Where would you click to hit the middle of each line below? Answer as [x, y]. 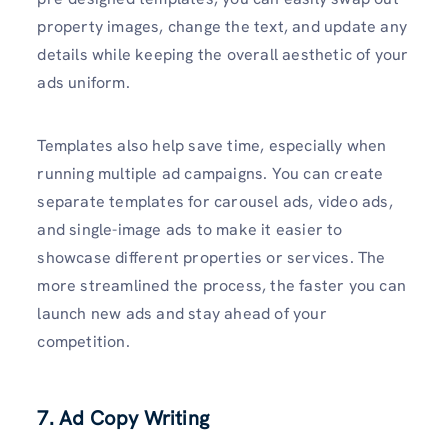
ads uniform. [83, 82]
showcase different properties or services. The [211, 257]
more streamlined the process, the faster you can [221, 285]
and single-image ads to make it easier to [190, 229]
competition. [83, 341]
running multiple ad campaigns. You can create [210, 173]
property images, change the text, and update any [222, 26]
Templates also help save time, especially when [212, 145]
